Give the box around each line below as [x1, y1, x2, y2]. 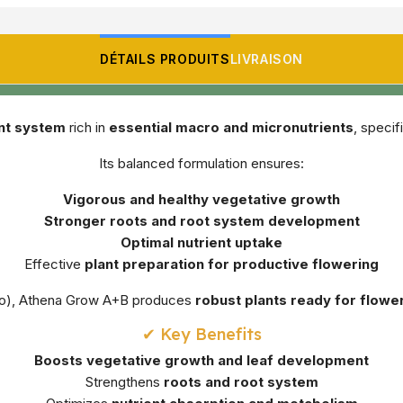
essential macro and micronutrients [109, 119, 354, 137]
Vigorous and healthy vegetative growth [63, 191, 340, 209]
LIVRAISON [229, 51, 303, 67]
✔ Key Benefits [141, 324, 262, 345]
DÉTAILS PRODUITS [99, 51, 230, 67]
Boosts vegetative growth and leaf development [34, 352, 369, 370]
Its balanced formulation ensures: [99, 155, 304, 173]
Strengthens [85, 373, 164, 391]
